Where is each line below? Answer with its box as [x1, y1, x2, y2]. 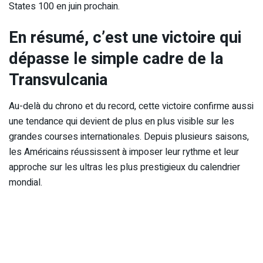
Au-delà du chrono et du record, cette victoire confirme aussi [9, 99, 254, 113]
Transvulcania [9, 68, 107, 92]
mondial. [9, 175, 42, 190]
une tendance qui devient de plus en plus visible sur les [9, 114, 234, 129]
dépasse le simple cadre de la [9, 47, 223, 71]
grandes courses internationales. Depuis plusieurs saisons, [9, 129, 249, 144]
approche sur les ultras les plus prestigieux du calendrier [9, 160, 240, 174]
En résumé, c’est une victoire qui [9, 26, 241, 50]
